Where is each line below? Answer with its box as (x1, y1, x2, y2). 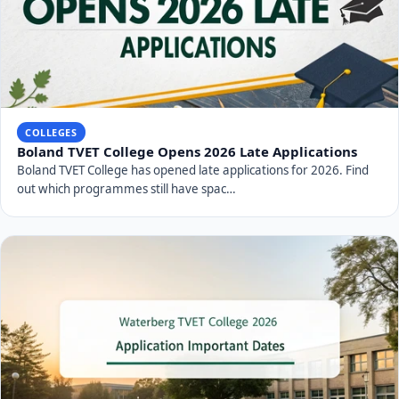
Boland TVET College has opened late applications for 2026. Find (16, 162, 369, 179)
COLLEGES (25, 125, 77, 139)
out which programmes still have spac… (16, 181, 236, 198)
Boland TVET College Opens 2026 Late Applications (16, 142, 357, 161)
